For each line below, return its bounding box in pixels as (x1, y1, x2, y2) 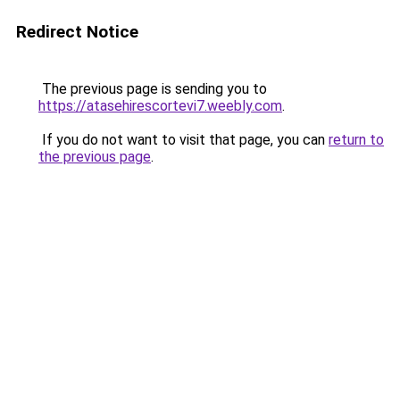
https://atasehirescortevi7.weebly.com (38, 97, 282, 114)
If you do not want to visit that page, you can (38, 131, 329, 148)
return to (329, 131, 384, 148)
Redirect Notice (16, 21, 138, 42)
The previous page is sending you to (38, 80, 267, 97)
